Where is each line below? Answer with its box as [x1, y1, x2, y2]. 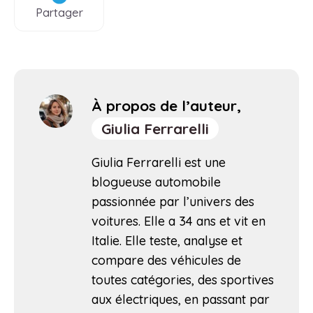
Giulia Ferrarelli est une [92, 154, 226, 170]
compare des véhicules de [92, 252, 241, 268]
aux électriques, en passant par [92, 291, 270, 307]
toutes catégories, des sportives [92, 271, 274, 288]
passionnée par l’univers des [92, 193, 254, 210]
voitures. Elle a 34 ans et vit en [92, 212, 265, 229]
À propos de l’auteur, [92, 96, 241, 115]
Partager [35, 6, 83, 20]
